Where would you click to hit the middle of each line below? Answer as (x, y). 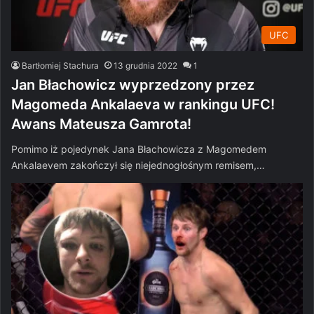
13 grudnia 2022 (145, 65)
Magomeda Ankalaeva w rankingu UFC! (143, 104)
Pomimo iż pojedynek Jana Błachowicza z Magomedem (139, 149)
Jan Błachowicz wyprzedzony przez (133, 84)
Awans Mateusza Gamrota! (101, 124)
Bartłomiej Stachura (60, 65)
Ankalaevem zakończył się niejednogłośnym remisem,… (138, 165)
